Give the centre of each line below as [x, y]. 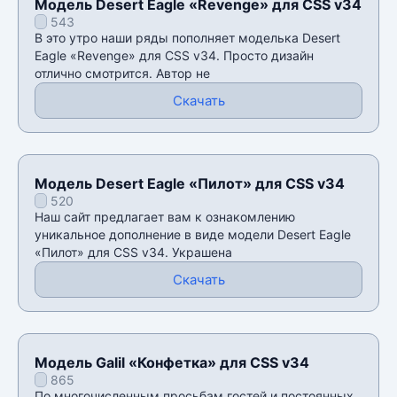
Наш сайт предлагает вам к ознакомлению [165, 216]
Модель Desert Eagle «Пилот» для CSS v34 [190, 183]
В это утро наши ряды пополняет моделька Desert [187, 37]
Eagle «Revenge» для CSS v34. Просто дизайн [174, 55]
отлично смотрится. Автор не [122, 73]
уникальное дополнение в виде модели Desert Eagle [193, 234]
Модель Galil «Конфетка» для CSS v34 [172, 362]
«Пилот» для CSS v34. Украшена [133, 252]
